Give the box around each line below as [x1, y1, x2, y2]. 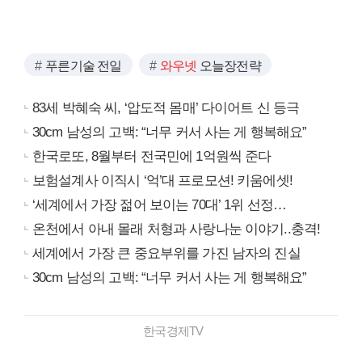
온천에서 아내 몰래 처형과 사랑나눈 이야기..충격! [32, 221, 321, 237]
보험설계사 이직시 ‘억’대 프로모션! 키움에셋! [32, 172, 293, 188]
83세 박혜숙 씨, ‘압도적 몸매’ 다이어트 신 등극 [32, 99, 300, 116]
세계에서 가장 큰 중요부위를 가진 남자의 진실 [32, 245, 301, 261]
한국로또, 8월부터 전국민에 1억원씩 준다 [32, 148, 271, 164]
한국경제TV [143, 323, 219, 338]
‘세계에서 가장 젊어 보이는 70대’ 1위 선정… [32, 196, 287, 213]
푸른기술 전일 [45, 58, 122, 73]
